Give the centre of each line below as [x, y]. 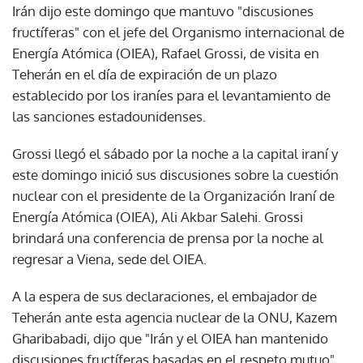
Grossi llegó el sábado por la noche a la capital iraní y [175, 153]
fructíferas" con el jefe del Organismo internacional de [178, 32]
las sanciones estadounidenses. [109, 116]
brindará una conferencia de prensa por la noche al [168, 237]
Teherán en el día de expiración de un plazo [145, 74]
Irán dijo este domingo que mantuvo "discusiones [163, 11]
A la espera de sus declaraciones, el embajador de [164, 296]
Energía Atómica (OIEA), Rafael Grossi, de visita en [166, 53]
